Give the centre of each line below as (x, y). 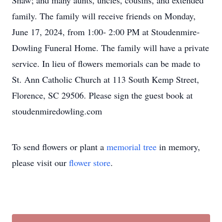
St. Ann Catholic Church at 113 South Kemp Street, (106, 79)
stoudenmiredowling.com (57, 111)
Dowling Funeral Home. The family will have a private (111, 48)
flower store (90, 163)
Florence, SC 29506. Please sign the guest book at (102, 95)
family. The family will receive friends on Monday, (104, 16)
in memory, (178, 147)
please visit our (40, 163)
